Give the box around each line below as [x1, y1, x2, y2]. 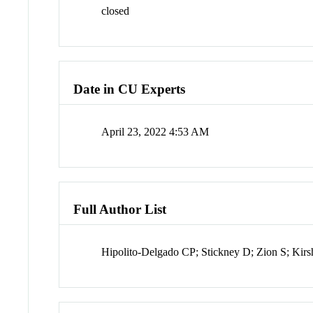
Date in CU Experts [73, 81, 186, 96]
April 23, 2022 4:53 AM [101, 125, 210, 138]
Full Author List [73, 202, 167, 217]
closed [101, 5, 130, 17]
